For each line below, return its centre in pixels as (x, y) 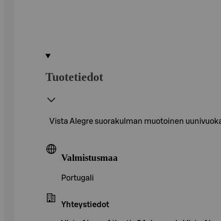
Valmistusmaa (90, 157)
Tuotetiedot (74, 77)
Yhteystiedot (85, 205)
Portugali (77, 178)
